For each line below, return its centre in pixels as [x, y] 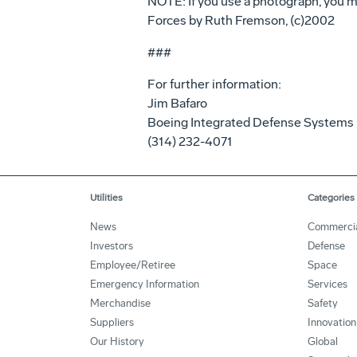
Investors [112, 246]
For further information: [214, 84]
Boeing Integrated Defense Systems [250, 122]
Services [328, 284]
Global [323, 341]
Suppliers [112, 322]
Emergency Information [145, 284]
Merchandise [120, 303]
